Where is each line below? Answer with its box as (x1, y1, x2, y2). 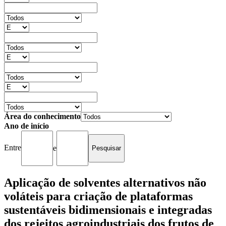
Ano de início (4, 121, 49, 130)
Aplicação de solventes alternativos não (4, 176, 206, 189)
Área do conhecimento (4, 111, 81, 121)
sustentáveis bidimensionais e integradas (4, 203, 212, 216)
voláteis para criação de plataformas (4, 189, 193, 203)
